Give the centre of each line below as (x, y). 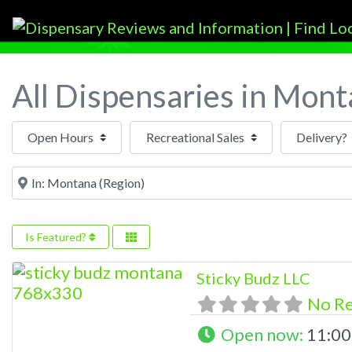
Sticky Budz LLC (253, 278)
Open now (260, 334)
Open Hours (58, 130)
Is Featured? (57, 236)
